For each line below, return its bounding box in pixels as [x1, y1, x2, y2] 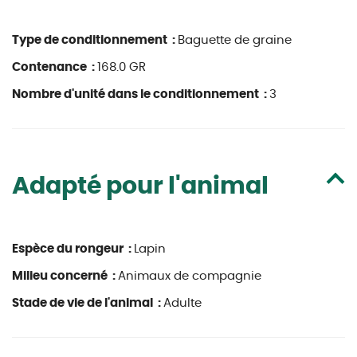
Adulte [163, 297, 202, 309]
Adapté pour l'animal [12, 175, 269, 198]
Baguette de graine [178, 34, 292, 46]
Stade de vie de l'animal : [12, 297, 163, 309]
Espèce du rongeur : [12, 243, 134, 255]
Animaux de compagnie [118, 270, 261, 282]
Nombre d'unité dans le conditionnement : [12, 88, 269, 100]
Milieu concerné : [12, 270, 118, 282]
